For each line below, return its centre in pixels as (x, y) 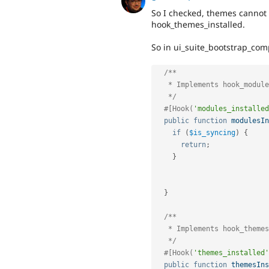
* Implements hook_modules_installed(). (162, 85)
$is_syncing (212, 133)
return (193, 145)
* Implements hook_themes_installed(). (162, 229)
